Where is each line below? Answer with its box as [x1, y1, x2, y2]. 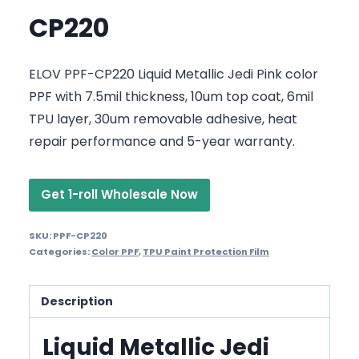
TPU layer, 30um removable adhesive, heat [29, 109, 297, 128]
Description [41, 292, 114, 309]
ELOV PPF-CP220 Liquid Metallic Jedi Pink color [29, 64, 318, 83]
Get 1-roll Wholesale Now [41, 185, 198, 203]
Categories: [29, 244, 91, 258]
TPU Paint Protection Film [143, 244, 269, 258]
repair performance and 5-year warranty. [29, 131, 295, 151]
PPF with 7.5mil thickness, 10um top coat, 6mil [29, 87, 313, 106]
